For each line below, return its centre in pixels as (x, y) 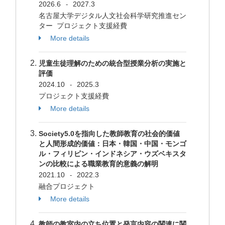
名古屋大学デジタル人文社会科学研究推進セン (113, 16)
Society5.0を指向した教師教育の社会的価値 (109, 134)
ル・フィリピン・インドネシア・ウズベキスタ (113, 154)
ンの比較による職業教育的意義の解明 (98, 164)
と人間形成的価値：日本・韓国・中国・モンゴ (113, 144)
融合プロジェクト (68, 186)
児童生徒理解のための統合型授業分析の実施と (113, 63)
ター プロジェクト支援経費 (84, 26)
